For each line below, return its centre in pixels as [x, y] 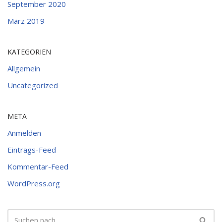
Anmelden [24, 133]
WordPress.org [34, 183]
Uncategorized [33, 85]
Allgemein [24, 68]
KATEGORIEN [29, 52]
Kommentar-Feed [38, 166]
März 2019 [26, 21]
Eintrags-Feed [32, 150]
